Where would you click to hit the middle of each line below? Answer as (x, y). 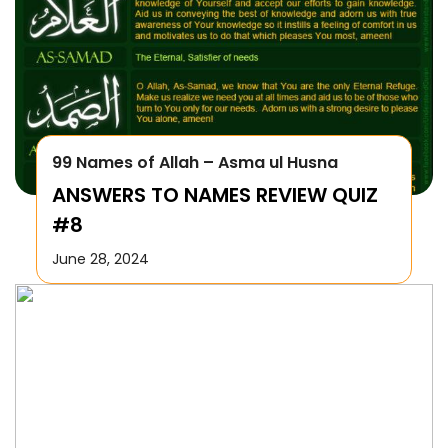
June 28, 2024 (100, 258)
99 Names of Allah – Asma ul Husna (194, 162)
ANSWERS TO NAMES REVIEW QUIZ (214, 194)
